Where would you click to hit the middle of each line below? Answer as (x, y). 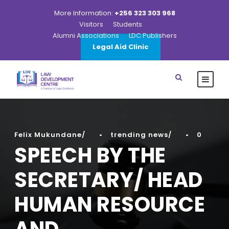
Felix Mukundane (48, 135)
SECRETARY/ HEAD (109, 180)
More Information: (84, 13)
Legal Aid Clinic (120, 47)
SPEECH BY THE (90, 155)
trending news (139, 135)
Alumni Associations (86, 36)
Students (127, 24)
